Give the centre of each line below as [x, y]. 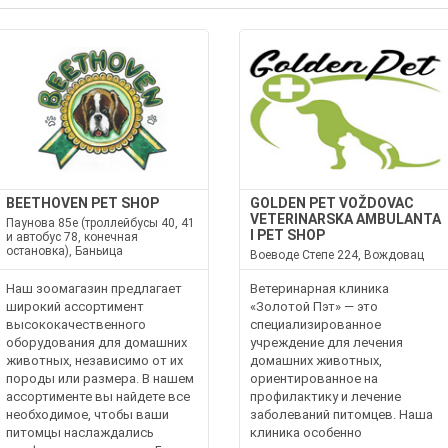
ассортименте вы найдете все [98, 396]
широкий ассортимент [75, 306]
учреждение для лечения [326, 342]
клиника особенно [306, 432]
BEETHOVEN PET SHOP [83, 203]
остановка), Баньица [65, 251]
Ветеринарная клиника [319, 288]
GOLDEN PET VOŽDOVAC [332, 203]
